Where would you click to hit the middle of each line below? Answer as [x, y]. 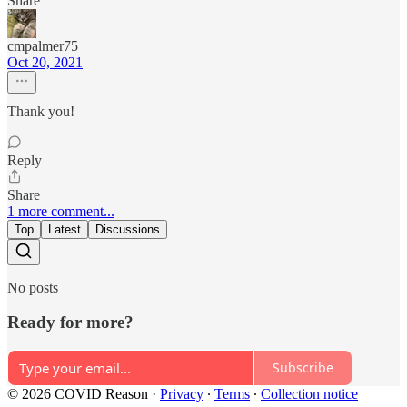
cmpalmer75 [43, 45]
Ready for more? [70, 323]
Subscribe [303, 368]
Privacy [182, 393]
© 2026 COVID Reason [78, 393]
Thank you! [41, 111]
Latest [65, 229]
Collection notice [309, 393]
